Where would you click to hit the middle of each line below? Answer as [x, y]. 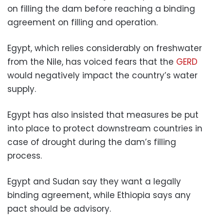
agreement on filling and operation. [82, 22]
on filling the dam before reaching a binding [101, 9]
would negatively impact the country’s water [102, 75]
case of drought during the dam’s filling [92, 142]
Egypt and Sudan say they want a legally [94, 181]
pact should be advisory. [59, 209]
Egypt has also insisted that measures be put [103, 115]
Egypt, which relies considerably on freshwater [105, 48]
